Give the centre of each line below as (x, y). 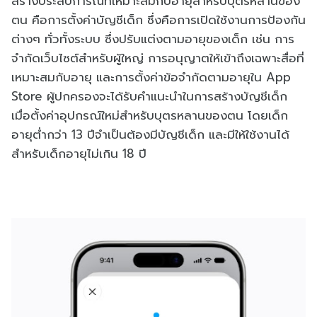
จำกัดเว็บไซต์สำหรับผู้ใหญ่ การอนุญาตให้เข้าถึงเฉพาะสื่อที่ (158, 58)
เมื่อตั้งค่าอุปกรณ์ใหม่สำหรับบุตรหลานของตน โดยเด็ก (150, 115)
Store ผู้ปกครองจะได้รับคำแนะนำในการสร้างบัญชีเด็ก (149, 96)
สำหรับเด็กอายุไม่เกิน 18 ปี (79, 153)
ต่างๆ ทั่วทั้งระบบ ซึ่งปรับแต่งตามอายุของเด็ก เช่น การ (153, 39)
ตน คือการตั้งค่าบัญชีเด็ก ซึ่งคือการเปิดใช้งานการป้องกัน (158, 19)
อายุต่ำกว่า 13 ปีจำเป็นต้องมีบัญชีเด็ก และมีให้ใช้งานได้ (150, 134)
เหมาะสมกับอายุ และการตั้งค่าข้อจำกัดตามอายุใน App (151, 77)
